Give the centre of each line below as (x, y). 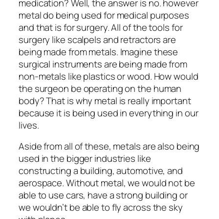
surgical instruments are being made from (103, 64)
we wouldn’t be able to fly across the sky (101, 208)
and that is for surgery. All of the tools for (101, 27)
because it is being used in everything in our (109, 113)
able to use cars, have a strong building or (103, 195)
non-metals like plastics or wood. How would (109, 76)
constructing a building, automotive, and (101, 171)
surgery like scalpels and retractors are (97, 39)
